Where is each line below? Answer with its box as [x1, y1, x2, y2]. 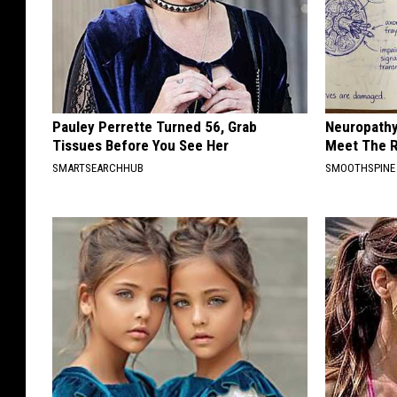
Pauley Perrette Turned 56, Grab [52, 118, 257, 136]
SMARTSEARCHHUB [52, 161, 144, 175]
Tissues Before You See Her [52, 136, 229, 155]
